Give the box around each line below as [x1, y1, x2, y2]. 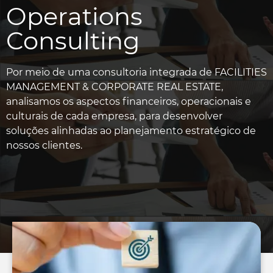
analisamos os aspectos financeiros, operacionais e [6, 96, 251, 108]
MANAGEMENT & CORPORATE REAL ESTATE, [6, 81, 223, 93]
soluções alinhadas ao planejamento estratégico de [6, 125, 256, 137]
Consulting [6, 26, 140, 56]
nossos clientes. [6, 140, 82, 152]
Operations [6, 1, 143, 32]
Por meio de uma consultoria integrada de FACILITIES [6, 66, 267, 79]
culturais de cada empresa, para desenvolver [6, 110, 222, 122]
